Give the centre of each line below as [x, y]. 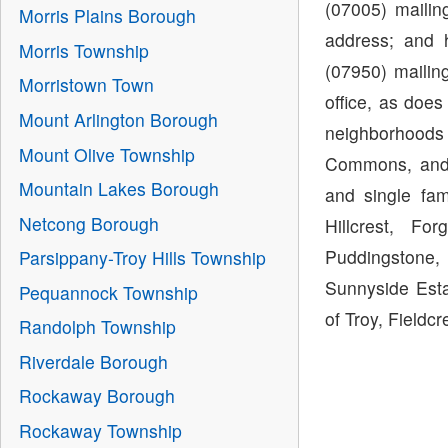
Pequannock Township [108, 292]
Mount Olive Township [106, 154]
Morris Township [83, 50]
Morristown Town [86, 85]
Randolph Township [97, 327]
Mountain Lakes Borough [118, 189]
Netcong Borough [88, 223]
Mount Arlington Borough [118, 119]
